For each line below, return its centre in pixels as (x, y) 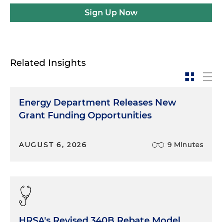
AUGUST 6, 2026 (53, 145)
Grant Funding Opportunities (85, 115)
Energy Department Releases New (98, 103)
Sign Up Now (111, 13)
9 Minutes (185, 145)
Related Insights (48, 63)
